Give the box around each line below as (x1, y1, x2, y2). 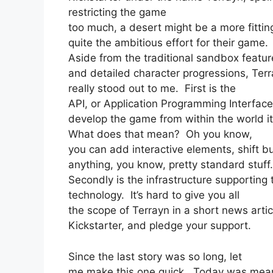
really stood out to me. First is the (68, 82, 236, 95)
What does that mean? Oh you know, (68, 128, 252, 141)
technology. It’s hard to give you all (68, 189, 239, 202)
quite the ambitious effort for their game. (68, 37, 271, 49)
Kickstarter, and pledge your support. (68, 219, 251, 232)
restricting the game (68, 6, 166, 19)
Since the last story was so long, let (68, 250, 242, 263)
